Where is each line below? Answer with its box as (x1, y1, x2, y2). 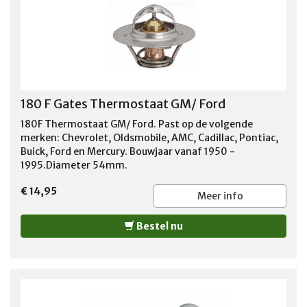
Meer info (197, 189, 243, 202)
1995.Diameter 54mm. (21, 158, 127, 171)
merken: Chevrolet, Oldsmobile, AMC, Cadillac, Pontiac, (21, 131, 278, 144)
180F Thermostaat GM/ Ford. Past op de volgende (21, 117, 253, 130)
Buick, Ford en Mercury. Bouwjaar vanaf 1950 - (21, 145, 235, 158)
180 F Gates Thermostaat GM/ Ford (21, 95, 225, 112)
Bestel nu (134, 219, 183, 232)
